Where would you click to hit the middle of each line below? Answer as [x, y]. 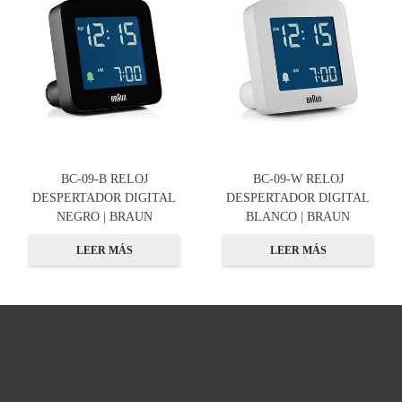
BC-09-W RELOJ [298, 178]
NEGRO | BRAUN [104, 216]
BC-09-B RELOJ [104, 178]
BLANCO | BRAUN [298, 216]
